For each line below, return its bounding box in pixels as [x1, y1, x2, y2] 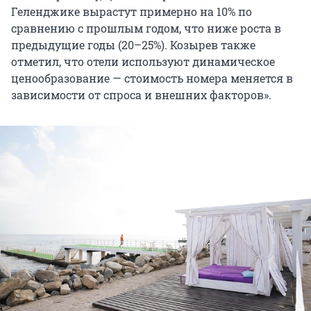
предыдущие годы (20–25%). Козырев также [11, 37, 255, 53]
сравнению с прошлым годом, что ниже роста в [11, 21, 281, 36]
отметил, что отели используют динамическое [11, 54, 275, 69]
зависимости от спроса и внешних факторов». [11, 87, 271, 103]
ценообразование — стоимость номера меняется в [11, 71, 293, 86]
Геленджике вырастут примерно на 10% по [11, 4, 252, 19]
